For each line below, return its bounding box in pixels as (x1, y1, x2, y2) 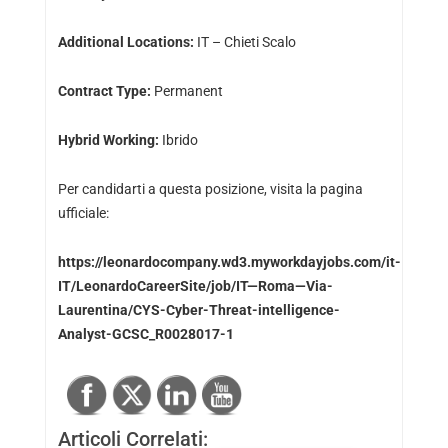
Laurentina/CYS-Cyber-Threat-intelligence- (57, 302, 340, 318)
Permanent (150, 83, 223, 99)
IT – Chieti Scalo (193, 34, 296, 50)
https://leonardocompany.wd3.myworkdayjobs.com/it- (57, 254, 401, 270)
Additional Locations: (57, 34, 194, 50)
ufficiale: (57, 205, 109, 221)
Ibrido (158, 132, 198, 148)
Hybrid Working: (57, 132, 159, 148)
